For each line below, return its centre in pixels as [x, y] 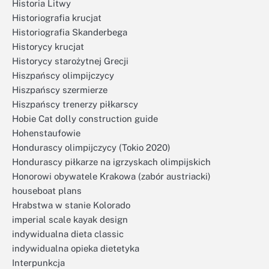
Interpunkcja [38, 263]
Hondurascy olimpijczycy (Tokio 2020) [91, 147]
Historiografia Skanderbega [70, 32]
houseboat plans [47, 191]
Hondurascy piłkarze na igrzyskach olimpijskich [111, 162]
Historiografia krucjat [57, 18]
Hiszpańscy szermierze [60, 90]
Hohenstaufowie [46, 133]
